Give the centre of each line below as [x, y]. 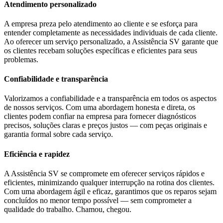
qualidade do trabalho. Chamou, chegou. [68, 209]
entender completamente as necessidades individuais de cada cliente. [111, 32]
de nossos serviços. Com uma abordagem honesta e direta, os [100, 108]
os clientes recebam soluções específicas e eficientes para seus [101, 50]
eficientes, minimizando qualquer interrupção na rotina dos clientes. [109, 182]
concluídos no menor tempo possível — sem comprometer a [98, 200]
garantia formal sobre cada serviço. [58, 134]
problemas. [21, 59]
